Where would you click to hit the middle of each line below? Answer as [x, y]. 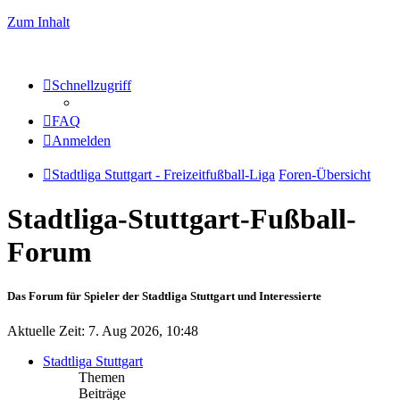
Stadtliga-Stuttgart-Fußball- [182, 219]
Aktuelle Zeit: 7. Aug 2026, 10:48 [103, 330]
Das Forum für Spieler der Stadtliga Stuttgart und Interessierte [164, 296]
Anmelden [81, 141]
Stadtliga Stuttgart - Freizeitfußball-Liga [163, 175]
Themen [102, 377]
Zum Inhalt [38, 22]
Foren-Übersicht [325, 175]
